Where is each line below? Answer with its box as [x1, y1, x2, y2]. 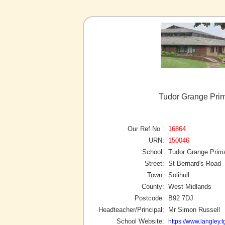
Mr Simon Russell [168, 205, 220, 213]
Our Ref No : [128, 125, 164, 133]
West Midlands [168, 182, 211, 190]
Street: [145, 159, 164, 167]
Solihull [168, 171, 189, 179]
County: [142, 182, 164, 190]
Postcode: [135, 194, 164, 202]
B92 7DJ [168, 194, 193, 202]
